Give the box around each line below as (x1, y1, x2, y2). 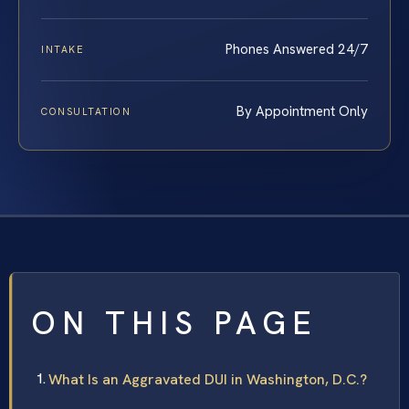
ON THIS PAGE (31, 301, 318, 344)
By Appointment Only (236, 101, 368, 121)
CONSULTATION (41, 104, 131, 118)
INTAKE (41, 42, 85, 56)
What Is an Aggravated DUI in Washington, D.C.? (48, 369, 367, 389)
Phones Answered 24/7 (225, 39, 368, 58)
